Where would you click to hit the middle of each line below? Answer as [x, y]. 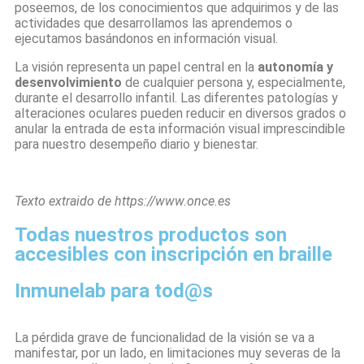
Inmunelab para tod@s [114, 291]
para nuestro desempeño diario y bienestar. [136, 144]
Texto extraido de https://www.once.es [123, 201]
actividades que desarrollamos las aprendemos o [154, 23]
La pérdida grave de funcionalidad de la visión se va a [165, 338]
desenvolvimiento [68, 82]
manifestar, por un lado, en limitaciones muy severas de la [178, 353]
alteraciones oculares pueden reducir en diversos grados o [180, 113]
